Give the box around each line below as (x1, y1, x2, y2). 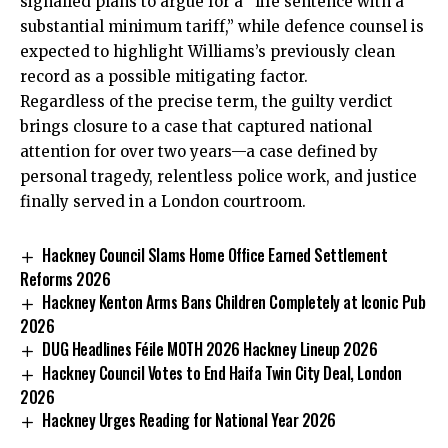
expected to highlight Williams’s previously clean (20, 42, 395, 62)
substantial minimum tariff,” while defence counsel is (20, 17, 424, 37)
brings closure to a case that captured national (20, 117, 372, 137)
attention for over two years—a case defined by (20, 142, 378, 162)
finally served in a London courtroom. (20, 192, 306, 212)
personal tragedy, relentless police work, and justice (20, 167, 417, 187)
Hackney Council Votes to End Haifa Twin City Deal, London (42, 361, 402, 386)
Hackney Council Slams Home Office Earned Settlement (42, 243, 388, 268)
